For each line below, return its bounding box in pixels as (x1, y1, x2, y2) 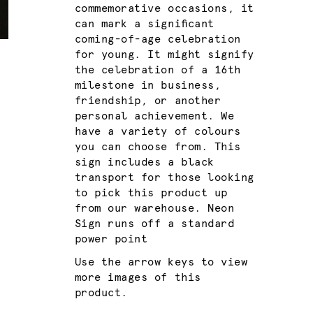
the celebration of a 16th (74, 64, 241, 75)
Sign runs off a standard (74, 218, 235, 229)
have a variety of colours (74, 126, 241, 137)
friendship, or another (74, 95, 221, 106)
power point (74, 233, 148, 245)
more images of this (74, 272, 201, 284)
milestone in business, (74, 80, 221, 91)
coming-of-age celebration (74, 34, 241, 45)
